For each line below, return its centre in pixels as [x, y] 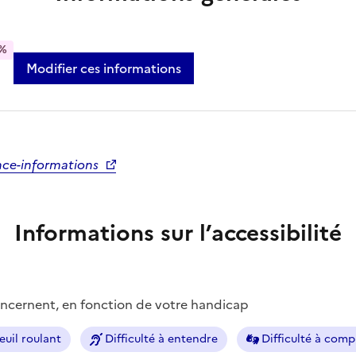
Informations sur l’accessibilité [178, 232]
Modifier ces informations [104, 68]
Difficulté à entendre [161, 339]
